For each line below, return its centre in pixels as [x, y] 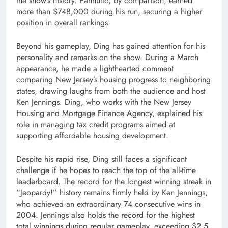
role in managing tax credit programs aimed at [96, 125]
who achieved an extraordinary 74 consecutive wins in [108, 204]
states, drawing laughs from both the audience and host [111, 91]
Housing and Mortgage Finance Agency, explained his [109, 113]
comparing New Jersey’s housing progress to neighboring [113, 80]
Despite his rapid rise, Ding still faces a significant [102, 159]
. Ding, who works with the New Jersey [125, 102]
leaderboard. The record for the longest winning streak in [114, 182]
